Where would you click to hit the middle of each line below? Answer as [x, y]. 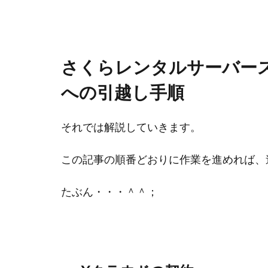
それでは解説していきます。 [131, 127]
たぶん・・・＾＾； [109, 192]
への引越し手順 [123, 92]
